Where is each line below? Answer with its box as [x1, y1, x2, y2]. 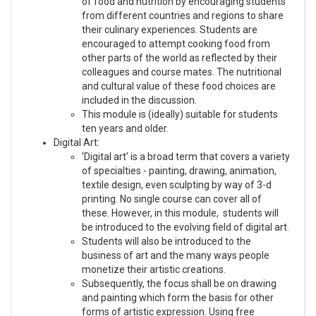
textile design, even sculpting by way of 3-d [82, 178, 272, 190]
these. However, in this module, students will [82, 207, 279, 219]
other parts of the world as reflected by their [82, 51, 277, 63]
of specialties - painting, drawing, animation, [82, 164, 276, 176]
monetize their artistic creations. [82, 263, 226, 275]
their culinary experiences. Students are [82, 23, 257, 35]
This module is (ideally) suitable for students [82, 108, 278, 120]
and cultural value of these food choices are [82, 80, 276, 92]
